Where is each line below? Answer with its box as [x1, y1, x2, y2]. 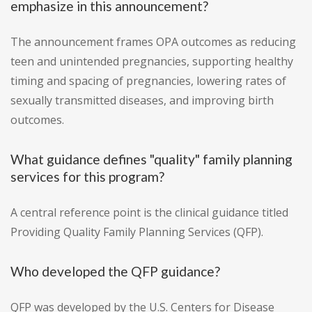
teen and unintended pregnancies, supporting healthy [10, 54, 293, 70]
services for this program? [10, 169, 164, 185]
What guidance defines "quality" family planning [10, 151, 292, 168]
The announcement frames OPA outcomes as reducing [10, 34, 296, 50]
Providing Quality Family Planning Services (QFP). [10, 224, 263, 240]
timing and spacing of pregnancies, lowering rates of [10, 73, 286, 89]
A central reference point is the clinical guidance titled [10, 205, 288, 221]
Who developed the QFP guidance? [10, 263, 220, 280]
